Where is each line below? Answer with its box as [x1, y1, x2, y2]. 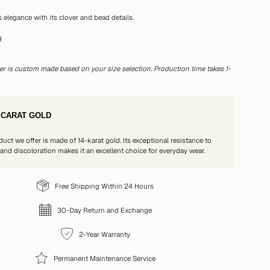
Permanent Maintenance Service [53, 253, 155, 263]
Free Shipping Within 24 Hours [55, 181, 154, 190]
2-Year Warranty [78, 229, 130, 239]
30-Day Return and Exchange [57, 205, 152, 215]
